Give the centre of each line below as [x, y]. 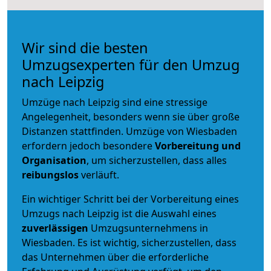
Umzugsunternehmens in [149, 228]
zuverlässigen [56, 228]
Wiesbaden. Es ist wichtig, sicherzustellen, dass [129, 242]
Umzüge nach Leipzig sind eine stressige [115, 102]
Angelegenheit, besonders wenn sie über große [131, 116]
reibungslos [50, 175]
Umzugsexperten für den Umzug [131, 64]
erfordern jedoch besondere [88, 145]
